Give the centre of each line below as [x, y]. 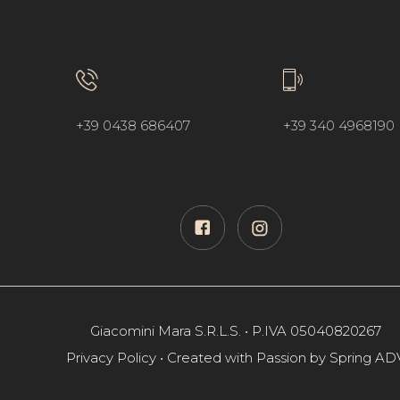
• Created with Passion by [243, 357]
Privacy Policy [111, 357]
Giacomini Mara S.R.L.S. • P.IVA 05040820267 [236, 330]
